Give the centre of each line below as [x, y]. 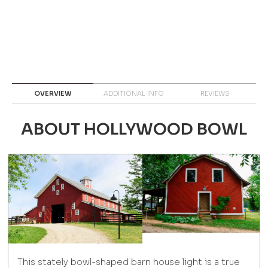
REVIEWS [215, 93]
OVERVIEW [53, 93]
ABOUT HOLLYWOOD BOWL [134, 129]
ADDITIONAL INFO [134, 93]
